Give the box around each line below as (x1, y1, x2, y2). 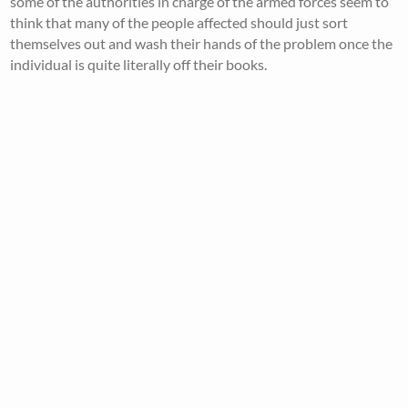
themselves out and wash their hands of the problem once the (10, 35, 393, 52)
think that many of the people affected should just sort (10, 14, 349, 31)
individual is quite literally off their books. (10, 56, 268, 73)
